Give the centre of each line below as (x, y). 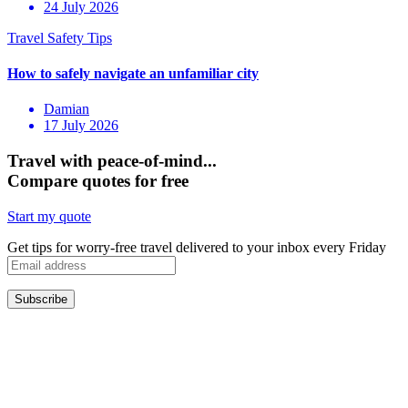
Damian (66, 109)
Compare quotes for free (98, 180)
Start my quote (49, 216)
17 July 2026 (81, 126)
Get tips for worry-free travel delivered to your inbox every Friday (197, 247)
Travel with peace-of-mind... (112, 160)
